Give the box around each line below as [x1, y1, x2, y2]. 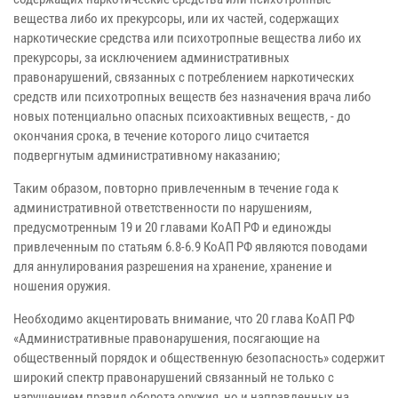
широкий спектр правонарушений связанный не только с [13, 369, 334, 386]
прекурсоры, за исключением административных [13, 49, 290, 66]
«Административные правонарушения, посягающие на [13, 330, 320, 346]
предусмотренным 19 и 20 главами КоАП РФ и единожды [13, 219, 331, 235]
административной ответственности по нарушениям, [13, 199, 312, 216]
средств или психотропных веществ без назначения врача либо [13, 88, 371, 105]
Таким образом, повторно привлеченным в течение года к [13, 179, 338, 196]
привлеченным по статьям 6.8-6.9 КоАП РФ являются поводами [13, 238, 368, 255]
